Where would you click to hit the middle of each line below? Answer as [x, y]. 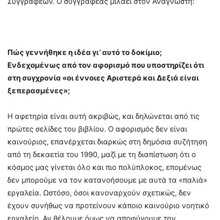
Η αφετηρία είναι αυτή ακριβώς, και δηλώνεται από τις [103, 116]
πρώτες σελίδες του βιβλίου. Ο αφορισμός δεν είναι [97, 129]
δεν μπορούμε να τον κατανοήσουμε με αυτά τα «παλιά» [107, 180]
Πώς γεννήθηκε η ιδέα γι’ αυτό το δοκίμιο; [85, 53]
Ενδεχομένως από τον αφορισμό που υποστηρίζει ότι [106, 65]
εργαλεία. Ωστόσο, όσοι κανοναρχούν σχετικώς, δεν [99, 193]
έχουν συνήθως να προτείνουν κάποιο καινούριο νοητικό [108, 206]
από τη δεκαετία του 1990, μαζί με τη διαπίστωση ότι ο [102, 155]
